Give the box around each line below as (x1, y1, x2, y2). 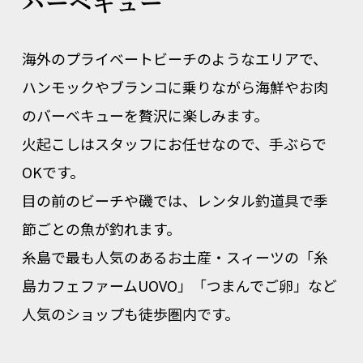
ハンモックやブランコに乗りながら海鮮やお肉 (21, 75, 328, 97)
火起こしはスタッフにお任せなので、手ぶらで (21, 132, 327, 154)
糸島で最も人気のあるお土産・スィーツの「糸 (21, 246, 328, 267)
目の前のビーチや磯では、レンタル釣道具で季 (21, 189, 328, 211)
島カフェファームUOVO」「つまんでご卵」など (21, 274, 337, 296)
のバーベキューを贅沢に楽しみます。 (21, 104, 268, 126)
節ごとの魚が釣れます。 (21, 217, 181, 239)
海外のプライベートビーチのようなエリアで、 (21, 47, 327, 69)
